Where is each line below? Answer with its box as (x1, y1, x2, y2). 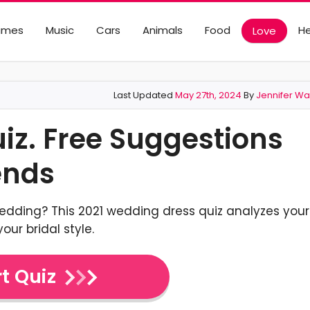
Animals (142, 23, 183, 37)
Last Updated (113, 89, 175, 102)
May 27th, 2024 (175, 89, 241, 102)
